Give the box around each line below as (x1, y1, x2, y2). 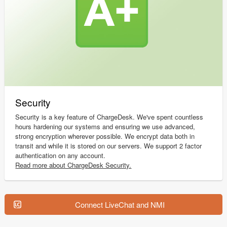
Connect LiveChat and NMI (74, 199, 165, 210)
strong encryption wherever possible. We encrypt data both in (15, 131, 195, 141)
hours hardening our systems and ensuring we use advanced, (15, 121, 196, 131)
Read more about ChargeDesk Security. (15, 160, 132, 170)
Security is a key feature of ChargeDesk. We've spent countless (15, 111, 204, 122)
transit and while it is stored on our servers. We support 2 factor (15, 140, 202, 150)
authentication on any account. (15, 150, 106, 160)
